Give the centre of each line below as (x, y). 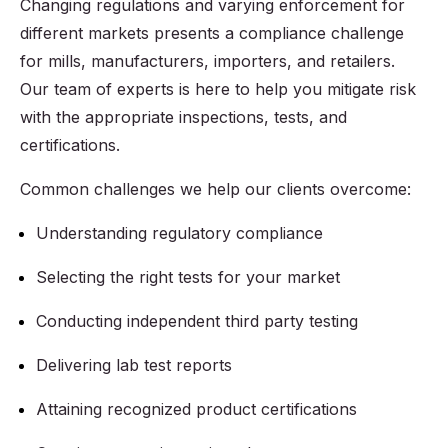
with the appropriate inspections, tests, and (183, 117)
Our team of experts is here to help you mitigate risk (218, 89)
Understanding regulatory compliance (179, 233)
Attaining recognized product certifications (196, 409)
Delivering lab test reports (134, 365)
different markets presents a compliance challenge (212, 33)
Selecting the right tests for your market (188, 277)
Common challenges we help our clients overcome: (215, 189)
